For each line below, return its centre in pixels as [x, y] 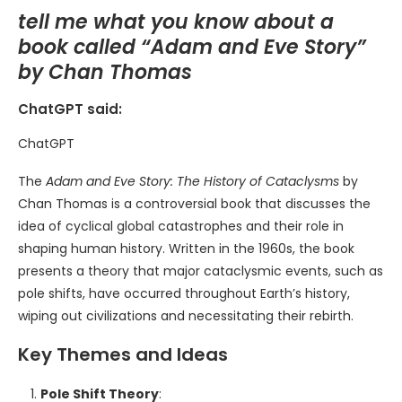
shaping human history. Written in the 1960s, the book [186, 249]
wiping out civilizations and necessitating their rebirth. [186, 316]
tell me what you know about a [176, 22]
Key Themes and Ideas [123, 355]
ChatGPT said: [70, 109]
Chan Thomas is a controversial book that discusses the [194, 204]
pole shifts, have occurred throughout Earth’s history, [184, 294]
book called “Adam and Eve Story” [192, 48]
